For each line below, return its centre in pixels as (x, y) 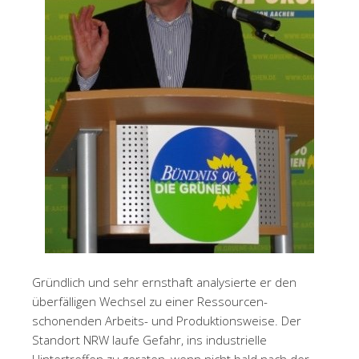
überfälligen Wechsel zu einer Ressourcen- (150, 301)
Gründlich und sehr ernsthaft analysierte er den (164, 282)
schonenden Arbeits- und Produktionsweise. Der (167, 321)
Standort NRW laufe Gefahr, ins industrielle (149, 340)
